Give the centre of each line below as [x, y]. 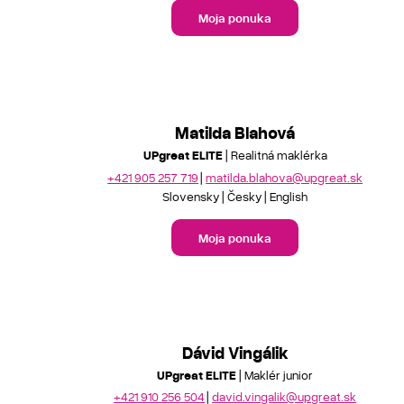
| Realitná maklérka [275, 155]
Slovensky [192, 196]
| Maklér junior [275, 374]
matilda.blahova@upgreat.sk [285, 177]
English [289, 196]
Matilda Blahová [235, 132]
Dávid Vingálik [235, 352]
